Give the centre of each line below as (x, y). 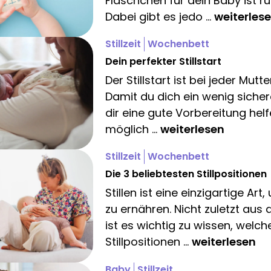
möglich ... (133, 129)
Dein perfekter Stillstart (163, 62)
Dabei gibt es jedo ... (160, 17)
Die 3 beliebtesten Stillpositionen (186, 174)
